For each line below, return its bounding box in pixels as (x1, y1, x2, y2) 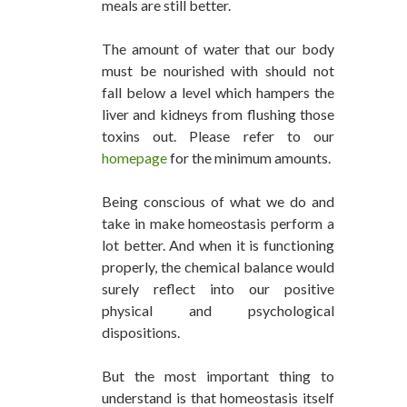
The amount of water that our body (102, 40, 334, 57)
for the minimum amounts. (170, 149, 331, 166)
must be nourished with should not (102, 62, 334, 79)
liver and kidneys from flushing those (102, 105, 334, 123)
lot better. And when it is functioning (102, 236, 334, 253)
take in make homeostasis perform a (102, 214, 334, 232)
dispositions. (102, 323, 180, 341)
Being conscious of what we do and (102, 193, 334, 210)
